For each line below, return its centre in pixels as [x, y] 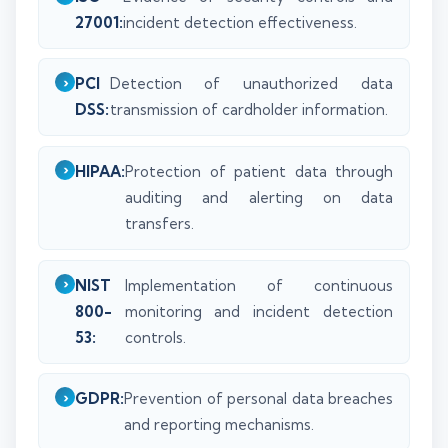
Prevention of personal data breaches [258, 399]
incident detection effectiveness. [240, 22]
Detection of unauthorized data [251, 84]
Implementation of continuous [258, 285]
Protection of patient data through [259, 171]
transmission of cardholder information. [248, 110]
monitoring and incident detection [258, 311]
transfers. [159, 223]
